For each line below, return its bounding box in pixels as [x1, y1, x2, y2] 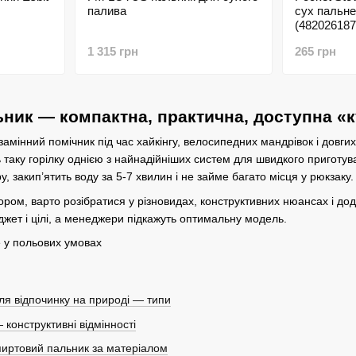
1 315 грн [87, 44, 138, 59]
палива [87, 4, 126, 18]
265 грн [295, 44, 336, 59]
